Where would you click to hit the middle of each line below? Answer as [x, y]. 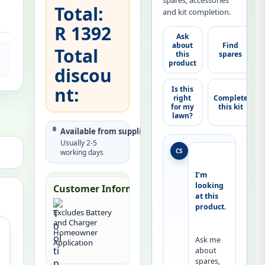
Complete [230, 98]
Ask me [208, 240]
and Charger [75, 223]
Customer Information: [108, 189]
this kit [230, 107]
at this [206, 196]
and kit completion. [196, 12]
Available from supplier [105, 132]
